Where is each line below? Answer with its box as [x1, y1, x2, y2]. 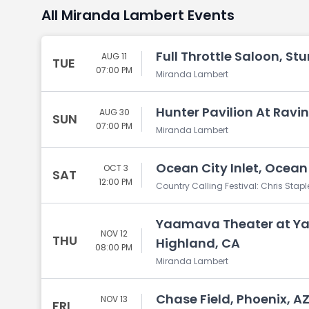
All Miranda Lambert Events [41, 6, 235, 25]
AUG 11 [101, 50, 127, 62]
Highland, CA [156, 235, 240, 252]
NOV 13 [100, 293, 128, 305]
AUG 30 [99, 106, 130, 118]
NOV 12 [100, 228, 128, 239]
